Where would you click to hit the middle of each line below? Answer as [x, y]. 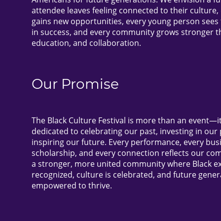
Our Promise [75, 84]
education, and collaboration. [86, 43]
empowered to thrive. [72, 186]
